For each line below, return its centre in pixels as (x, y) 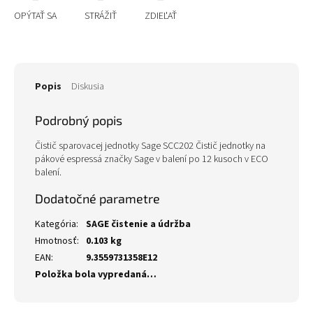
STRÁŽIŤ (101, 16)
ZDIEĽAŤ (161, 16)
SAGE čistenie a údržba (138, 224)
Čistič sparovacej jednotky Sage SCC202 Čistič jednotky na (150, 146)
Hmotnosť (56, 241)
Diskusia (88, 87)
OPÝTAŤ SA (35, 16)
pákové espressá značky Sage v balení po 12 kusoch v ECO (152, 159)
